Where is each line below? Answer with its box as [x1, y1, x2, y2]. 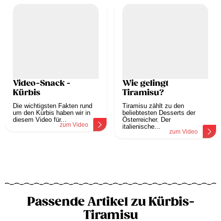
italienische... [122, 123, 160, 131]
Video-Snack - [13, 78, 71, 89]
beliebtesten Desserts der [122, 109, 195, 117]
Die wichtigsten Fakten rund [13, 102, 92, 110]
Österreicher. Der [122, 116, 171, 124]
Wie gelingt [122, 78, 169, 89]
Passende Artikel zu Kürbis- [27, 194, 194, 210]
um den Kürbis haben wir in [13, 109, 90, 117]
